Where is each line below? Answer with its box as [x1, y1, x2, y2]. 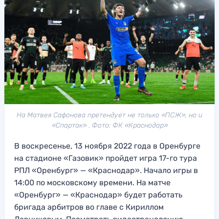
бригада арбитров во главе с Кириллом [14, 202, 164, 212]
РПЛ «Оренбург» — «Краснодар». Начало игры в [14, 166, 198, 175]
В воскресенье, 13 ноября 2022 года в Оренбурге [14, 141, 200, 151]
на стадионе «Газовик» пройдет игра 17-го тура [14, 153, 197, 163]
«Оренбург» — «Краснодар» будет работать [14, 190, 182, 200]
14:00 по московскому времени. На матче [14, 178, 171, 188]
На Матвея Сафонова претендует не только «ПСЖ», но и [17, 111, 202, 120]
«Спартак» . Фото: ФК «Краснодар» [51, 121, 168, 130]
